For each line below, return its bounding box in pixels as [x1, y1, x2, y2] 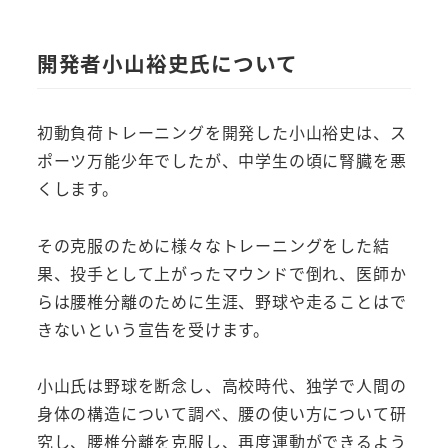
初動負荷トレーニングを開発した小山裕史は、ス [36, 119, 407, 144]
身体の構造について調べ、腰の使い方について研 [36, 401, 407, 426]
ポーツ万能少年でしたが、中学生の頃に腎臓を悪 [36, 147, 407, 172]
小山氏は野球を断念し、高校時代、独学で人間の [36, 373, 407, 398]
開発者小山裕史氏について [36, 47, 298, 78]
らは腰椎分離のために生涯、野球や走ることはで [36, 288, 407, 313]
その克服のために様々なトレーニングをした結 [36, 232, 390, 257]
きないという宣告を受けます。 [36, 316, 270, 341]
